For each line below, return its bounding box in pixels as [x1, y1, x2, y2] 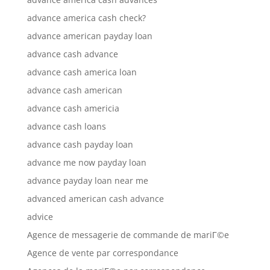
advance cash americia [27, 102, 119, 114]
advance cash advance [27, 48, 118, 60]
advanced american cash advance [27, 193, 164, 204]
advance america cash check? [27, 12, 146, 24]
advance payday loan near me [27, 175, 148, 186]
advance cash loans [27, 121, 106, 132]
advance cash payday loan [27, 139, 133, 150]
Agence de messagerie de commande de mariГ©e [27, 229, 229, 240]
